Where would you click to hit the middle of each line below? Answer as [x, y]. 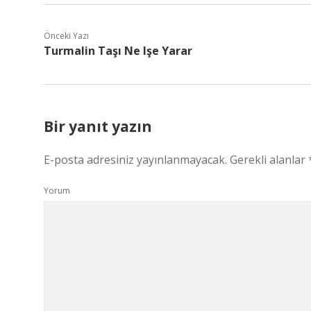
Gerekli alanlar [269, 160]
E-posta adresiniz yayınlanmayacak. [135, 160]
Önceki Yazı [66, 36]
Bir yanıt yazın [98, 126]
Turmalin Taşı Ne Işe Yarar [118, 51]
